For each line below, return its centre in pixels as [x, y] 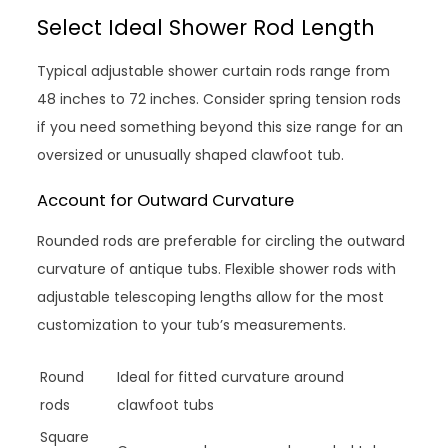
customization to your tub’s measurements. [192, 325]
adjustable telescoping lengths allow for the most [211, 297]
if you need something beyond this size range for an [220, 127]
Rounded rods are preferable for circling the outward [221, 241]
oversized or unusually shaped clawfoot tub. [191, 155]
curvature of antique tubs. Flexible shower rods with [217, 269]
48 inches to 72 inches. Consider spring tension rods [219, 99]
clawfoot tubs [166, 405]
